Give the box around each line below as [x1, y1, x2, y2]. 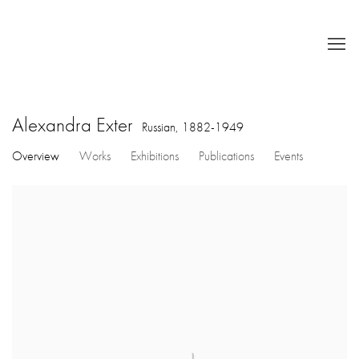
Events [274, 147, 303, 164]
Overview [12, 147, 59, 164]
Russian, [142, 118, 182, 135]
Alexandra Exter [12, 111, 138, 137]
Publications [199, 147, 254, 164]
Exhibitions [131, 147, 179, 164]
